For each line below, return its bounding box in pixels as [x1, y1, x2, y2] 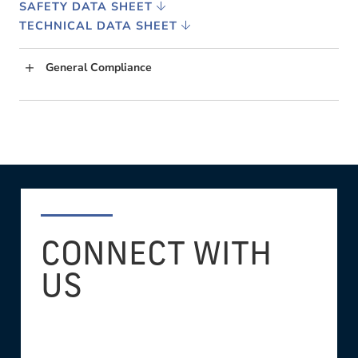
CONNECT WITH [40, 241, 272, 273]
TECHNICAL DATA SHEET [19, 17, 181, 34]
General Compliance [46, 59, 152, 75]
